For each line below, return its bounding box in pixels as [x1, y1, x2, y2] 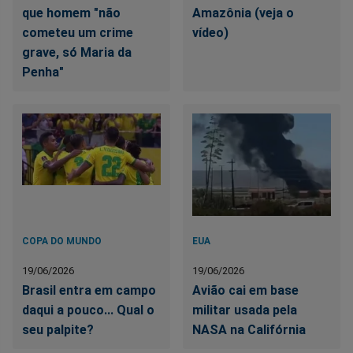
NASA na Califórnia [192, 322, 307, 338]
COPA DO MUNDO [22, 236, 102, 247]
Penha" [22, 65, 64, 80]
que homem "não [22, 6, 121, 21]
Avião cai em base [192, 283, 299, 299]
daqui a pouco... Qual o [22, 303, 154, 318]
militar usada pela [192, 303, 298, 318]
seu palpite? [22, 322, 94, 338]
